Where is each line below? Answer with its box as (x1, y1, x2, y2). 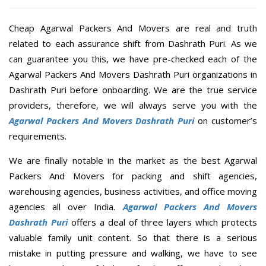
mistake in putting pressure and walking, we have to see (9, 247, 257, 259)
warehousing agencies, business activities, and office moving (9, 185, 257, 198)
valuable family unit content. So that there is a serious (9, 232, 257, 244)
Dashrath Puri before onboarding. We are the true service (9, 84, 257, 96)
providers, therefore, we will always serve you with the (9, 99, 257, 112)
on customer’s (194, 115, 258, 127)
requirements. (9, 130, 66, 142)
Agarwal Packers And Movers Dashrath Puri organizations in (9, 68, 257, 81)
